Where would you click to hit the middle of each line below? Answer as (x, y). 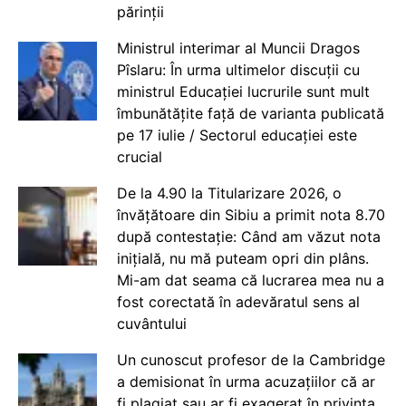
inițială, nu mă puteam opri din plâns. (242, 259)
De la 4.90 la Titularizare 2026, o (229, 193)
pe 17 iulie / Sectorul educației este (237, 135)
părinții (140, 12)
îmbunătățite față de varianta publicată (250, 114)
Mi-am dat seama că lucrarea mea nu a (250, 280)
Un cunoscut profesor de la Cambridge (251, 360)
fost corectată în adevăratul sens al (238, 302)
